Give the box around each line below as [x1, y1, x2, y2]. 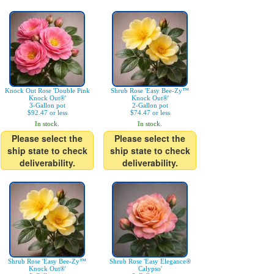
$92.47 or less [27, 109, 67, 116]
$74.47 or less [130, 109, 170, 116]
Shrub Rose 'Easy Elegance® [109, 257, 191, 265]
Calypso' [138, 265, 162, 272]
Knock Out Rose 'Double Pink [4, 87, 90, 94]
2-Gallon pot [131, 102, 168, 109]
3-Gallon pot [29, 102, 65, 109]
